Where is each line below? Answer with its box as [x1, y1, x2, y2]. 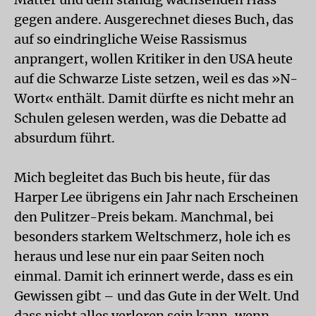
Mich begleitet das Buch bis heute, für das [14, 169, 270, 186]
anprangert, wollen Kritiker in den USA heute [14, 51, 293, 67]
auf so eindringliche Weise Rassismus [14, 31, 247, 47]
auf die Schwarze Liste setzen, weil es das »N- [14, 71, 298, 87]
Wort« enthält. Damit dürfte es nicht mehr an [14, 90, 294, 107]
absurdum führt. [14, 130, 115, 146]
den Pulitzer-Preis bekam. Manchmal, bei [14, 209, 274, 225]
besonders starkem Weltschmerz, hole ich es [14, 229, 291, 245]
